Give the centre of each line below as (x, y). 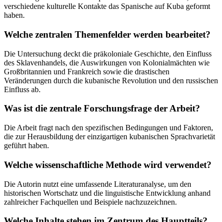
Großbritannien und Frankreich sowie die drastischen (87, 71)
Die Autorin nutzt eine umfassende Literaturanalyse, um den (98, 184)
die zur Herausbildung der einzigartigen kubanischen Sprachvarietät (110, 137)
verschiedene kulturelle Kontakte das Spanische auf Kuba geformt (107, 6)
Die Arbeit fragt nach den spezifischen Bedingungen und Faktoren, (109, 128)
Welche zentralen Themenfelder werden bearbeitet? (107, 34)
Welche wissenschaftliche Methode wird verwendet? (108, 165)
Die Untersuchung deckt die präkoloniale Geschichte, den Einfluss (108, 54)
